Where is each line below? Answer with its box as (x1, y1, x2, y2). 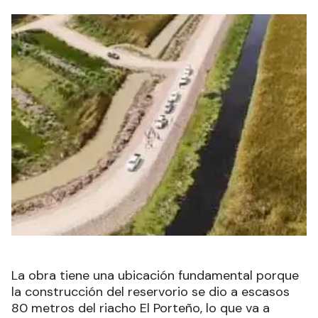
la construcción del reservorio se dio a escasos (11, 283, 290, 300)
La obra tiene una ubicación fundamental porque (11, 266, 299, 284)
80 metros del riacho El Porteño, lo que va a (11, 299, 270, 317)
